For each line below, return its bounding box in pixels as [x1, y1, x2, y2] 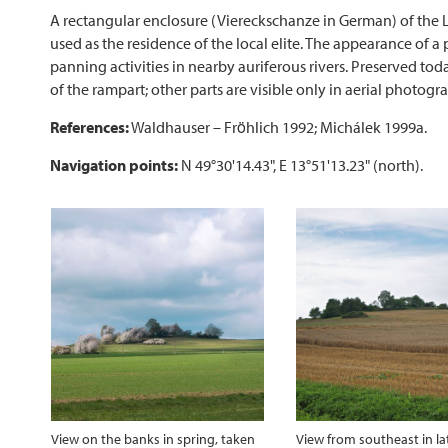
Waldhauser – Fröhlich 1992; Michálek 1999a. [129, 116, 427, 137]
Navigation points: [50, 154, 178, 175]
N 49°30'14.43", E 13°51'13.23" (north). [178, 154, 423, 175]
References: [50, 116, 129, 137]
